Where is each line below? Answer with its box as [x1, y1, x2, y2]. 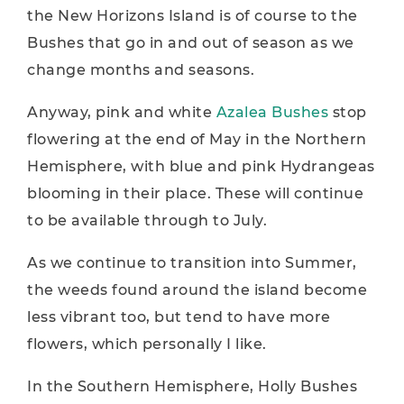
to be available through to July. [27, 212, 267, 229]
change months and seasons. [27, 61, 254, 78]
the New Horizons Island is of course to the [27, 7, 358, 24]
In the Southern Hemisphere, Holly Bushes [27, 378, 357, 395]
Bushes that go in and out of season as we [27, 34, 354, 51]
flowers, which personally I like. [27, 335, 267, 353]
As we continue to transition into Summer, [27, 254, 357, 271]
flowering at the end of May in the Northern [27, 131, 367, 148]
